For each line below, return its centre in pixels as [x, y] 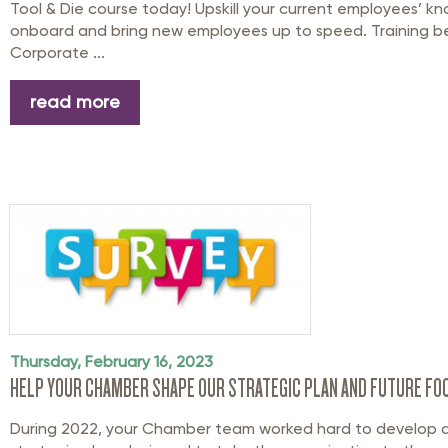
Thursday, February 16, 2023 [111, 361]
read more [75, 102]
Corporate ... [57, 52]
